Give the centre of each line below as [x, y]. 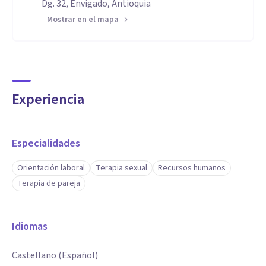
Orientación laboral [51, 168]
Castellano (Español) [55, 255]
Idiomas [30, 227]
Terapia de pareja [49, 183]
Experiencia [48, 99]
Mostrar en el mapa [83, 20]
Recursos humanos [192, 168]
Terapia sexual [121, 168]
